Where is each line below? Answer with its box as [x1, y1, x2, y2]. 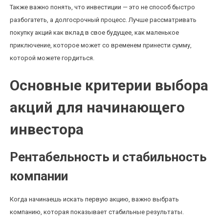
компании [10, 169, 68, 183]
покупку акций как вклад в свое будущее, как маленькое [10, 29, 179, 36]
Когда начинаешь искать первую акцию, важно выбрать [10, 196, 179, 203]
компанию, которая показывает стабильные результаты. [10, 208, 184, 216]
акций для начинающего [10, 99, 185, 116]
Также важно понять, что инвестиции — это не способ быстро [10, 3, 195, 11]
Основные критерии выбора [10, 77, 208, 94]
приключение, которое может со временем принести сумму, [10, 42, 192, 49]
